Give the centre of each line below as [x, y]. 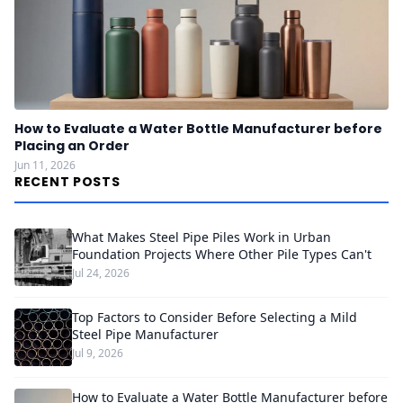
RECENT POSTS [67, 182]
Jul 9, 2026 [98, 354]
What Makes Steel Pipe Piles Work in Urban [201, 237]
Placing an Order [72, 146]
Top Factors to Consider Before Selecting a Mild [215, 318]
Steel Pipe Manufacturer [145, 335]
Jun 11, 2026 [45, 166]
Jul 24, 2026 [101, 273]
